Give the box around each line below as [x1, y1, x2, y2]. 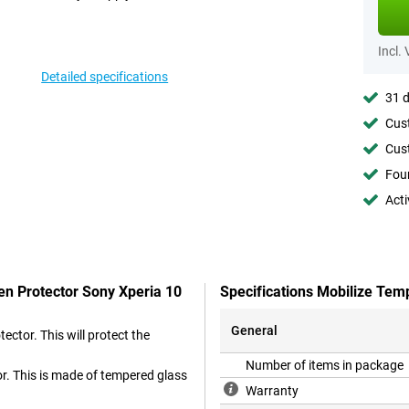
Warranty [246, 383, 299, 399]
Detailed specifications [41, 69, 169, 84]
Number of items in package [246, 358, 404, 373]
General [231, 323, 278, 339]
